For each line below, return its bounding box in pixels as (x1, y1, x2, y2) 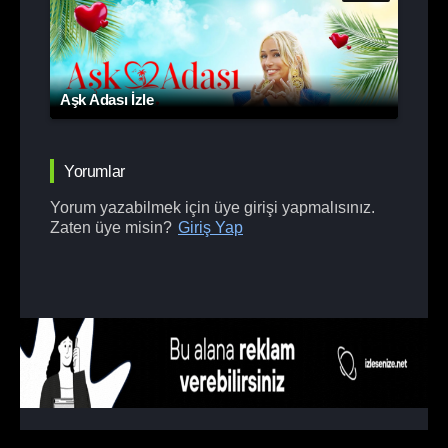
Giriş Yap (178, 218, 243, 236)
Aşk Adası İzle (60, 90, 154, 108)
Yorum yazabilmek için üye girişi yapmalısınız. (50, 198, 375, 216)
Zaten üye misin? (50, 218, 176, 236)
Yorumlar (64, 162, 125, 180)
